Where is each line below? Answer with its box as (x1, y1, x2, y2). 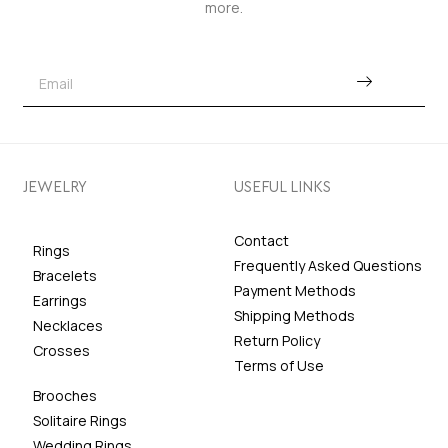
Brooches (32, 385, 97, 405)
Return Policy (234, 330, 320, 350)
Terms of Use (234, 355, 324, 375)
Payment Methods (234, 280, 356, 300)
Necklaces (32, 315, 103, 335)
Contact (234, 230, 289, 250)
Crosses (32, 340, 90, 360)
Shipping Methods (234, 305, 355, 325)
